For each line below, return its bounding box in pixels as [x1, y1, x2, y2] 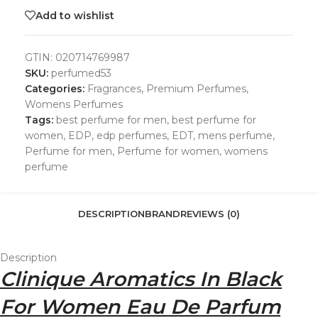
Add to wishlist [35, 9, 114, 22]
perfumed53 [51, 67, 111, 79]
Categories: [25, 82, 84, 95]
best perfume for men [56, 114, 167, 126]
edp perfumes [97, 129, 167, 142]
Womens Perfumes [25, 98, 123, 111]
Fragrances [87, 82, 141, 95]
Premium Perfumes [146, 82, 246, 95]
